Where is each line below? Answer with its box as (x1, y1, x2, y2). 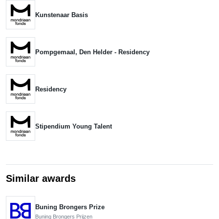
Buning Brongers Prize (35, 203, 105, 211)
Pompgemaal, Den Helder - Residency (35, 48, 150, 56)
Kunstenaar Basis (35, 11, 88, 19)
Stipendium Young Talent (35, 122, 112, 130)
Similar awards (6, 173, 76, 184)
